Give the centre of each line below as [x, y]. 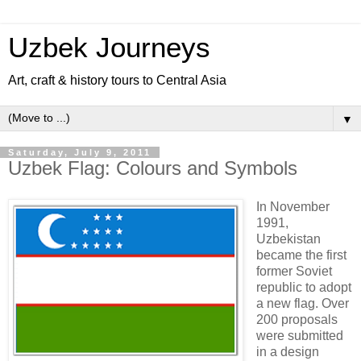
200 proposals [297, 319]
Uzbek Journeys [109, 48]
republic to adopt [303, 287]
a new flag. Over [302, 303]
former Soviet [294, 271]
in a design [287, 351]
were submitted [299, 335]
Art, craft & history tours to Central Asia [117, 80]
